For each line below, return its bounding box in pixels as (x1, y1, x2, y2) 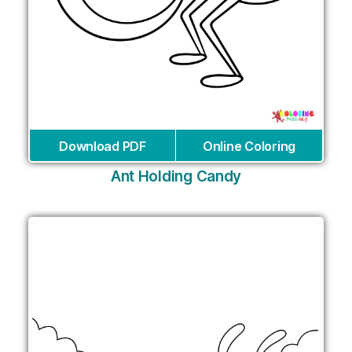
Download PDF (59, 138, 146, 155)
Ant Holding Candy (110, 167, 242, 186)
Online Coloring (203, 138, 295, 155)
